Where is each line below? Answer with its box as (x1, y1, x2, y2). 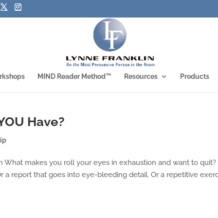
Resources (124, 73, 158, 80)
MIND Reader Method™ (37, 73, 111, 80)
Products (180, 73, 209, 80)
